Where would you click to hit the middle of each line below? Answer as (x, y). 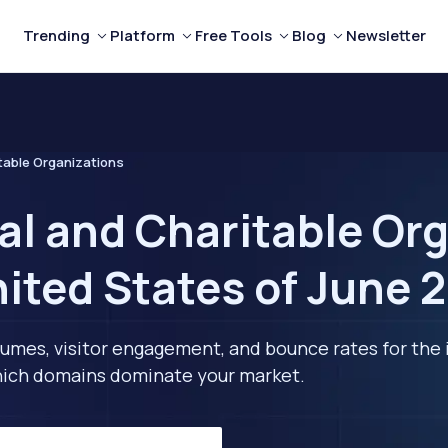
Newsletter (385, 35)
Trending (56, 35)
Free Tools (233, 35)
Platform (142, 35)
